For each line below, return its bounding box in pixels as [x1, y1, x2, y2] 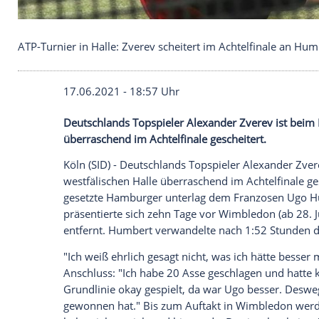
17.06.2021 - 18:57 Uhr [76, 231, 216, 249]
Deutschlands [76, 269, 157, 288]
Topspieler [156, 269, 225, 288]
